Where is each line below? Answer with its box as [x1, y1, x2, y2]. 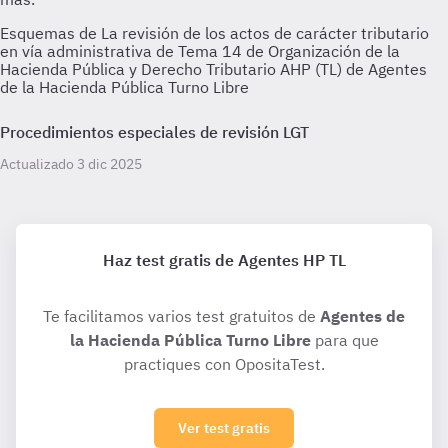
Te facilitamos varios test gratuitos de [43, 306, 320, 326]
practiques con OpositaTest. [123, 354, 325, 374]
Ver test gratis [178, 419, 270, 437]
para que [310, 330, 379, 350]
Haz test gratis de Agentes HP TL [102, 250, 346, 270]
